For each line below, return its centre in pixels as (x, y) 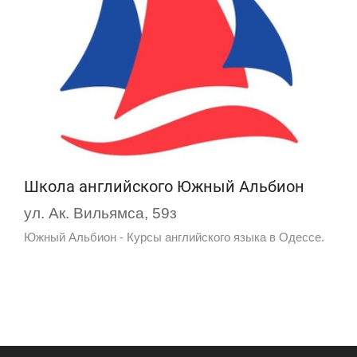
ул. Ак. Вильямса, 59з (100, 214)
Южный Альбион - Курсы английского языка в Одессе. (174, 237)
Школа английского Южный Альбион (164, 187)
